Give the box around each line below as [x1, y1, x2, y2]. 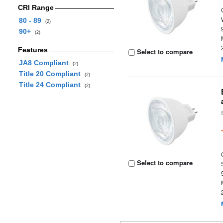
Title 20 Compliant [18, 70, 85, 78]
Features [17, 46, 48, 54]
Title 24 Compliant [18, 81, 85, 89]
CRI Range [17, 3, 54, 11]
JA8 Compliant [18, 59, 73, 67]
